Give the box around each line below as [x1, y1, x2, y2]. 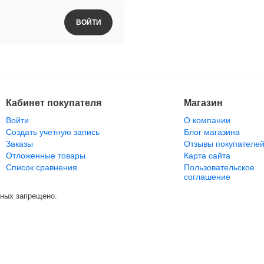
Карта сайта [184, 151, 231, 160]
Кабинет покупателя [5, 98, 101, 108]
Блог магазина [184, 127, 240, 137]
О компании [184, 115, 231, 125]
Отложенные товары [5, 151, 85, 160]
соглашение [184, 172, 231, 181]
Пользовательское [184, 163, 255, 172]
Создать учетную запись [5, 127, 100, 137]
